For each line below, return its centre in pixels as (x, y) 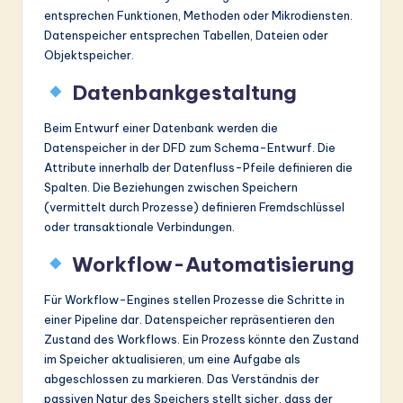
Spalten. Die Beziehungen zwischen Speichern (171, 187)
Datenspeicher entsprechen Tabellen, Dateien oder (186, 35)
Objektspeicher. (89, 54)
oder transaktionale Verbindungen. (139, 226)
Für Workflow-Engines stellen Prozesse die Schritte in (194, 299)
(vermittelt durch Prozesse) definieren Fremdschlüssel (194, 206)
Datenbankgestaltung (182, 92)
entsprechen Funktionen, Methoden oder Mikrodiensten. (198, 15)
